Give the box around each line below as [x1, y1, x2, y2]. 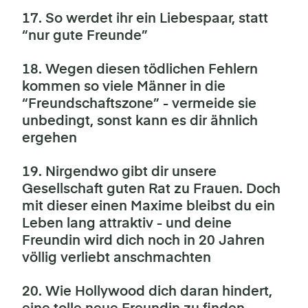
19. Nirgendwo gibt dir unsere [22, 164, 217, 179]
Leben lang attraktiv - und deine [22, 216, 232, 231]
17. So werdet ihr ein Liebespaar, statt [22, 11, 268, 26]
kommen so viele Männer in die [22, 79, 225, 94]
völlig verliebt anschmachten [22, 250, 211, 265]
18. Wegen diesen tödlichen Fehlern [22, 62, 258, 77]
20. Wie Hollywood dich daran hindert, [22, 284, 272, 299]
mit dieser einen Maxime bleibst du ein [22, 199, 275, 214]
